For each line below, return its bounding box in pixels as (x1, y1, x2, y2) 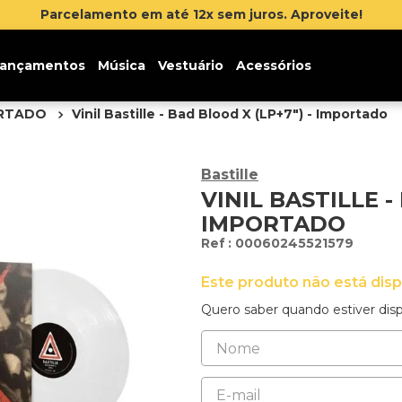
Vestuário (157, 57, 223, 74)
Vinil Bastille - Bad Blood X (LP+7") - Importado (72, 106, 388, 122)
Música (97, 57, 145, 74)
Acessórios (235, 57, 311, 74)
